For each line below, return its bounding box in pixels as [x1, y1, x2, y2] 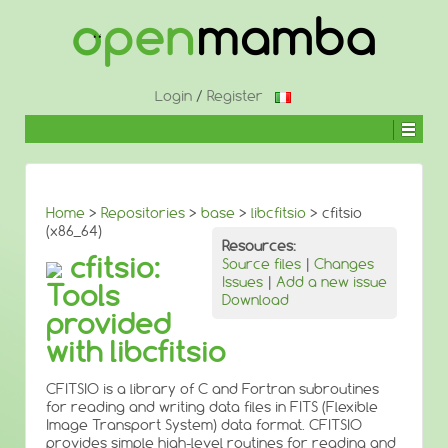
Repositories [101, 204, 185, 222]
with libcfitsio [46, 334, 226, 369]
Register [206, 87, 263, 105]
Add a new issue [276, 273, 387, 291]
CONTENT [24, 66, 78, 81]
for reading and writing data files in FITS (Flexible [46, 398, 378, 416]
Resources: [222, 237, 296, 255]
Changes [314, 255, 374, 273]
